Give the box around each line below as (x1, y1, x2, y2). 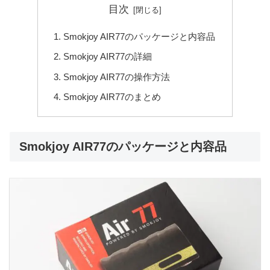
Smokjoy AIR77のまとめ (63, 91, 162, 102)
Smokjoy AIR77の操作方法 (63, 71, 171, 82)
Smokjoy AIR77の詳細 (63, 51, 152, 62)
